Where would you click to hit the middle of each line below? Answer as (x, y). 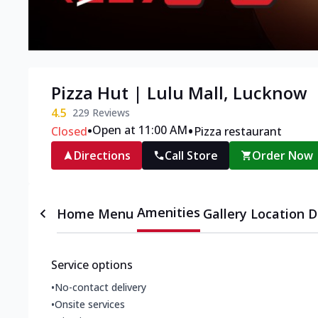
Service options (92, 265)
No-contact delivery (100, 287)
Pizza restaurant (238, 132)
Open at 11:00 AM (140, 130)
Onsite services (90, 305)
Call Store (191, 156)
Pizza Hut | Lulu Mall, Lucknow (179, 93)
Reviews (110, 113)
